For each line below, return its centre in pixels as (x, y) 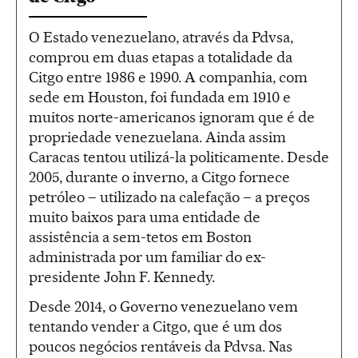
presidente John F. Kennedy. (122, 277)
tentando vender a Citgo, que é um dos (155, 327)
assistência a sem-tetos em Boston (140, 237)
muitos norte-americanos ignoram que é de (172, 117)
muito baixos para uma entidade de (145, 217)
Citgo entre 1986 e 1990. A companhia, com (168, 78)
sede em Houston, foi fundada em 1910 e (160, 97)
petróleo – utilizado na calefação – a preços (169, 197)
